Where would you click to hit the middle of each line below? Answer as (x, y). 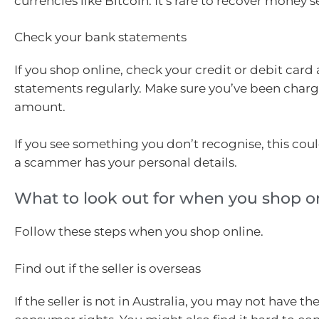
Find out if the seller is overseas (108, 268)
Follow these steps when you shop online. (139, 232)
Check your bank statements (100, 37)
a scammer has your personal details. (126, 162)
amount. (40, 107)
